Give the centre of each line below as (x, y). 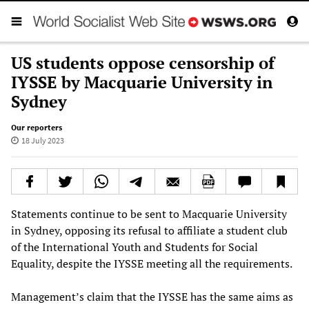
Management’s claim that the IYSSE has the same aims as (152, 296)
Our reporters (37, 127)
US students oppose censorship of (143, 62)
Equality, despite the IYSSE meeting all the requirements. (152, 263)
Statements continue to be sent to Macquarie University (149, 213)
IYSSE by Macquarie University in (142, 82)
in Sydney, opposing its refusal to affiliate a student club (149, 230)
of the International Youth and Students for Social (134, 247)
